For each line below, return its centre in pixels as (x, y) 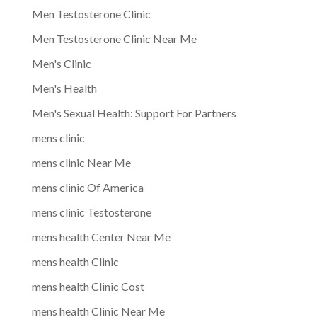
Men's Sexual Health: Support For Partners (134, 113)
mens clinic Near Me (81, 162)
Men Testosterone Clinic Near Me (114, 38)
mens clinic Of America (87, 187)
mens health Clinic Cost (88, 286)
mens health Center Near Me (101, 236)
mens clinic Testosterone (91, 212)
